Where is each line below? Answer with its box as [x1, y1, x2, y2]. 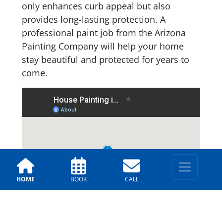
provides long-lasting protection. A [22, 13, 166, 26]
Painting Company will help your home [22, 40, 184, 53]
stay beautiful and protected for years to [22, 54, 189, 66]
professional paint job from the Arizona [22, 27, 186, 39]
